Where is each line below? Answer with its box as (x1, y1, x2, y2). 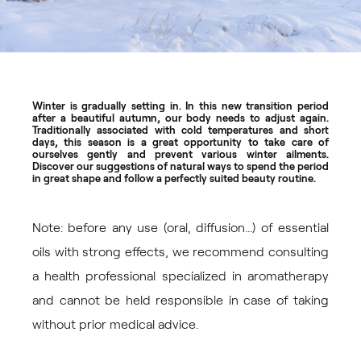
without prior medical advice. (32, 317, 198, 332)
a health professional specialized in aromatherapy (32, 269, 329, 284)
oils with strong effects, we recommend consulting (32, 245, 329, 259)
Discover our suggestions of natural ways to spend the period (32, 161, 329, 173)
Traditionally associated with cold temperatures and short (32, 125, 329, 137)
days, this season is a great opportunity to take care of (32, 137, 329, 149)
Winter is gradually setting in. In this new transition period (32, 101, 329, 113)
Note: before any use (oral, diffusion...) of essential (32, 221, 329, 235)
